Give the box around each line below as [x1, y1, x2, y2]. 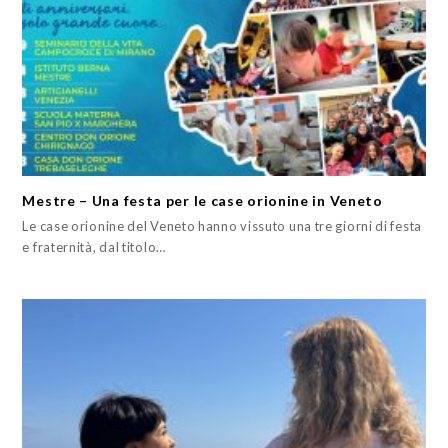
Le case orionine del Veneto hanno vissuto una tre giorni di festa [22, 218, 422, 235]
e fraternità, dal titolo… [22, 239, 166, 256]
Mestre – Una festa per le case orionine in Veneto [22, 192, 383, 210]
